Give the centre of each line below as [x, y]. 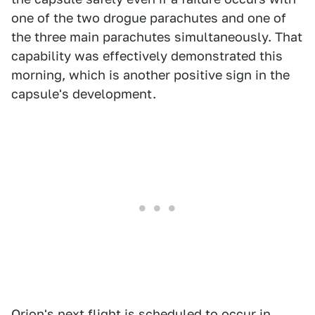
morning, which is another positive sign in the [150, 75]
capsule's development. [84, 94]
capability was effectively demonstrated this [147, 56]
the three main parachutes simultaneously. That [157, 37]
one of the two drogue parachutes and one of [149, 18]
